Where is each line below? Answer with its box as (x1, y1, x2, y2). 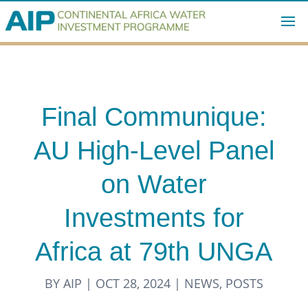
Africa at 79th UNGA (35, 237, 273, 267)
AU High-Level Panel (33, 136, 274, 166)
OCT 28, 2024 (95, 275, 170, 292)
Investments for (63, 203, 244, 233)
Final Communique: (41, 102, 267, 132)
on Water (100, 170, 207, 199)
